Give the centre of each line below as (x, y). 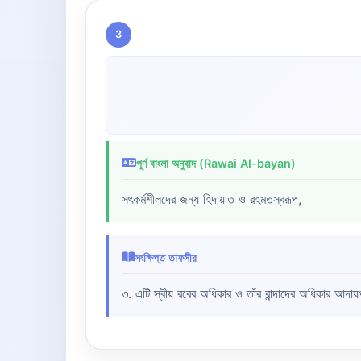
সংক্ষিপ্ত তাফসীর (166, 257)
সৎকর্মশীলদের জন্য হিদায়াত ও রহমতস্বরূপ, (212, 199)
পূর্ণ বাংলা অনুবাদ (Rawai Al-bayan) (216, 163)
